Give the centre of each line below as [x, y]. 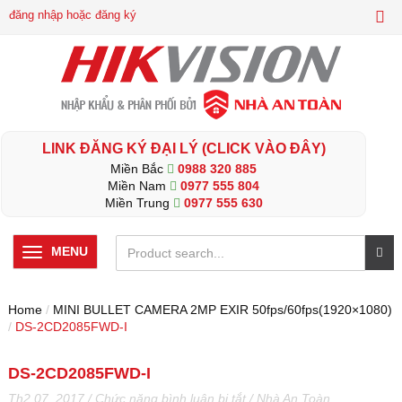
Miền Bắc [139, 169]
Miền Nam [139, 186]
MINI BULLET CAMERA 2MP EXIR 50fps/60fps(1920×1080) [223, 310]
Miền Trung [139, 203]
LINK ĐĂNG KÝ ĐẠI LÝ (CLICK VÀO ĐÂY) [184, 149]
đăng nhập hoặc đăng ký [73, 15]
